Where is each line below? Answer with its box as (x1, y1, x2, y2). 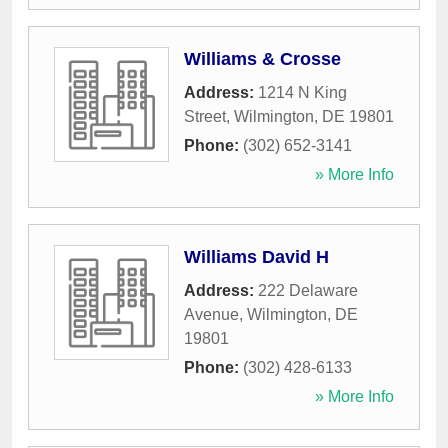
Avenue (184, 306, 239, 324)
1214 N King (258, 84, 347, 102)
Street (184, 108, 226, 126)
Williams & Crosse (184, 49, 341, 70)
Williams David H (184, 247, 329, 268)
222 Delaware (258, 282, 358, 300)
